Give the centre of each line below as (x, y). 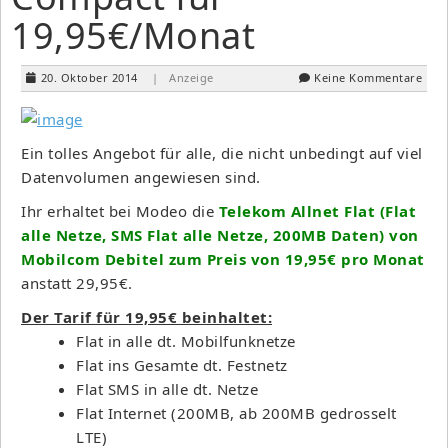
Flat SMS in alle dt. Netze (167, 388)
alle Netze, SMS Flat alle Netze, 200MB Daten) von (220, 234)
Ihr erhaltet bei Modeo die (120, 210)
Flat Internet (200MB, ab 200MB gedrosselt (236, 412)
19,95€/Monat (133, 35)
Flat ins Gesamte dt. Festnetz (182, 364)
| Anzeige (183, 77)
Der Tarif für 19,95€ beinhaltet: (146, 316)
